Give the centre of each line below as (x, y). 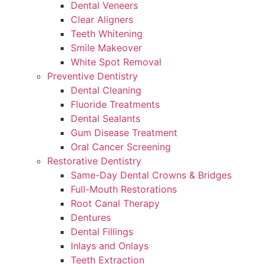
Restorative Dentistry (94, 161)
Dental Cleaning (106, 90)
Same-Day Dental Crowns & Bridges (151, 175)
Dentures (91, 217)
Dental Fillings (102, 232)
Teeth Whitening (107, 34)
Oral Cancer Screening (121, 147)
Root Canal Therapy (115, 203)
